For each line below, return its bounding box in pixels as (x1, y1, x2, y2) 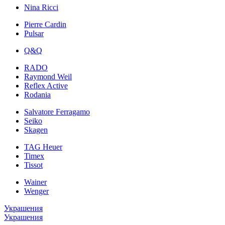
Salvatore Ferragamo (24, 107, 90, 116)
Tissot (24, 160, 43, 169)
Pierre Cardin (24, 20, 66, 29)
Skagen (24, 125, 48, 134)
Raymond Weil (24, 72, 72, 81)
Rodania (24, 90, 51, 99)
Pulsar (24, 29, 44, 38)
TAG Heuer (24, 142, 62, 151)
